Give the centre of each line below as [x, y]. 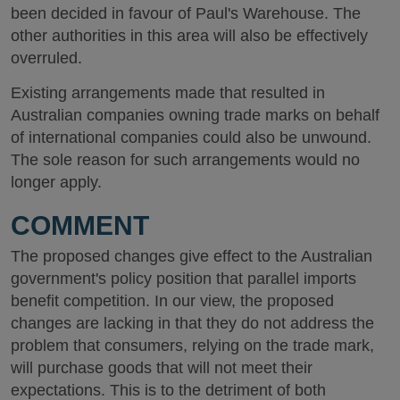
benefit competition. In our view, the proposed [172, 301]
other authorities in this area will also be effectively [189, 36]
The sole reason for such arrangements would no [185, 159]
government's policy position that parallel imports [183, 279]
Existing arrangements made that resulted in [168, 92]
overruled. [46, 58]
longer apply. [56, 182]
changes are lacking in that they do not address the [192, 323]
